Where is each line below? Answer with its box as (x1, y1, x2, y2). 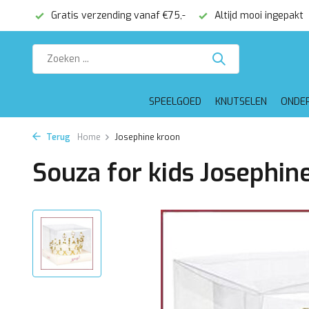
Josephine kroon (114, 132, 180, 143)
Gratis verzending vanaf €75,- (48, 9, 186, 22)
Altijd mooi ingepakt (212, 9, 303, 22)
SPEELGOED (148, 95, 201, 108)
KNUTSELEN (215, 95, 267, 108)
